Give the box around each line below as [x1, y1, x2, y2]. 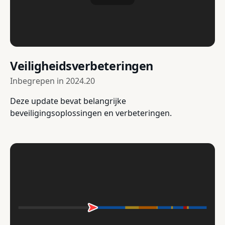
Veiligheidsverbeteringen [10, 58, 153, 74]
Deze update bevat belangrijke [10, 95, 126, 107]
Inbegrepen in [10, 75, 66, 87]
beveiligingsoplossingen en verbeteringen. [10, 107, 172, 119]
